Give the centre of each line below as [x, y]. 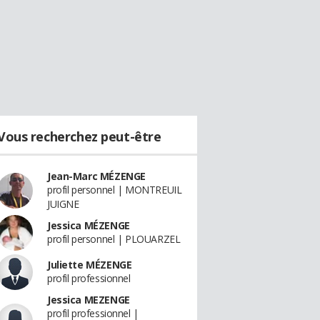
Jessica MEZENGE [89, 300]
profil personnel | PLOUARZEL [114, 239]
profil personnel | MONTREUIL [115, 190]
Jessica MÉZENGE [89, 225]
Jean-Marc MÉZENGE [96, 176]
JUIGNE [63, 204]
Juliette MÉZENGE [90, 265]
